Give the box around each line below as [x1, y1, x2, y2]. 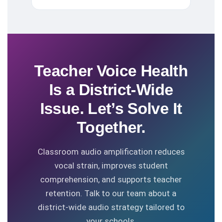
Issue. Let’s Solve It [40, 100, 182, 117]
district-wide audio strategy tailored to [37, 202, 185, 212]
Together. [76, 118, 146, 136]
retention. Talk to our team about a [46, 188, 176, 198]
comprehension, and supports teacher [40, 174, 182, 184]
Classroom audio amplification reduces [37, 147, 185, 157]
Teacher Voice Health [34, 62, 188, 80]
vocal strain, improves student [54, 161, 168, 170]
